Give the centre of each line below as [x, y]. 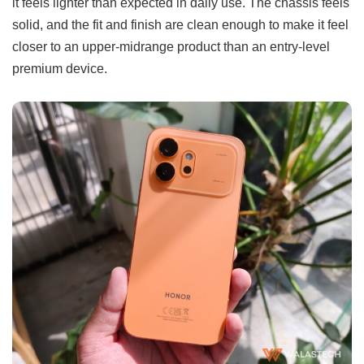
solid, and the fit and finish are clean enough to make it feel [180, 24]
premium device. [60, 68]
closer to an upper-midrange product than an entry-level [171, 46]
